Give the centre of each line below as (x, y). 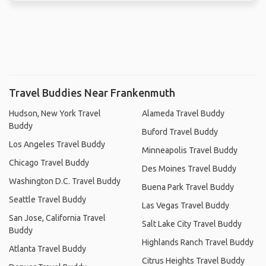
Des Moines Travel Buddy (189, 168)
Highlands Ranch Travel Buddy (198, 242)
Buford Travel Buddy (180, 132)
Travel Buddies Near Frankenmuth (92, 92)
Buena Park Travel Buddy (188, 187)
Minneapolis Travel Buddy (190, 150)
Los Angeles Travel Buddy (57, 144)
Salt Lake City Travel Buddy (192, 224)
